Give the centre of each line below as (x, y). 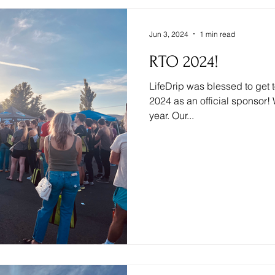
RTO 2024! (184, 62)
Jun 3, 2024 (169, 34)
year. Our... (172, 115)
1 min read (217, 34)
